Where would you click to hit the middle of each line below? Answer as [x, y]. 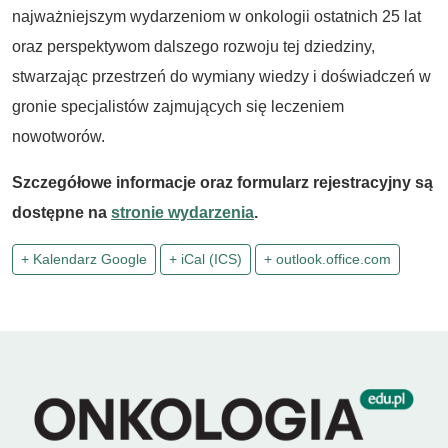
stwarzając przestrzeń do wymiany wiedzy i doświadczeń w [221, 76]
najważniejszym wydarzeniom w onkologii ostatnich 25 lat [216, 16]
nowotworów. [58, 136]
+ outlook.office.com [327, 258]
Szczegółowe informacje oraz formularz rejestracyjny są [222, 182]
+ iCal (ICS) [205, 258]
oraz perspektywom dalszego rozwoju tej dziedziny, [193, 46]
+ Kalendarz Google [84, 258]
